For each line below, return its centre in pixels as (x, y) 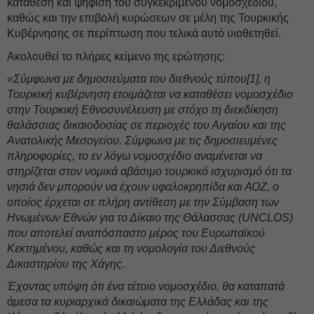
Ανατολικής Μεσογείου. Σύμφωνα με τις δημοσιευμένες (142, 141)
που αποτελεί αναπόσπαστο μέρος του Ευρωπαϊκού (136, 233)
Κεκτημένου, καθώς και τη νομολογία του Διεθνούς (131, 248)
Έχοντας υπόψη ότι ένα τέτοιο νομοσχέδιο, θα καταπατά (146, 286)
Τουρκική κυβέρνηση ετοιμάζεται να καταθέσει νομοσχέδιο (150, 94)
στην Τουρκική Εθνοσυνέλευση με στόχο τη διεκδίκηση (143, 110)
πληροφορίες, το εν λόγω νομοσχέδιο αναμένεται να (135, 156)
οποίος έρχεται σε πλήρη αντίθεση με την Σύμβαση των (143, 202)
